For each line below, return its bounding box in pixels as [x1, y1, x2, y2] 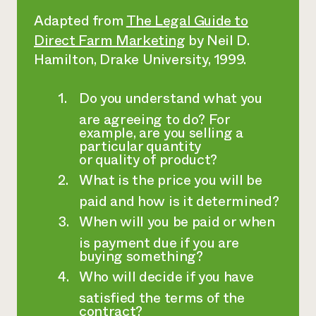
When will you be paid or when [79, 212, 275, 232]
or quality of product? [79, 150, 217, 170]
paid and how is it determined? [79, 191, 279, 212]
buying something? [79, 246, 203, 267]
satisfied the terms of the [79, 288, 245, 308]
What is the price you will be [79, 170, 262, 190]
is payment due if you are [79, 233, 239, 253]
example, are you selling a [79, 123, 243, 143]
